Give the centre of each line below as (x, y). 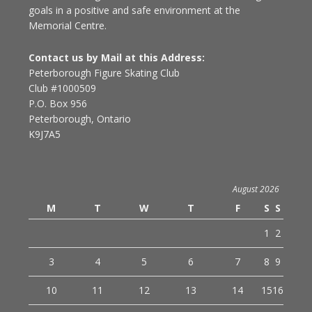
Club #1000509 (62, 88)
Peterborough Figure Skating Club (104, 72)
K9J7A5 (44, 134)
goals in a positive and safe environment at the (134, 10)
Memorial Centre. (67, 25)
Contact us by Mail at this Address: (116, 57)
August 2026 (256, 189)
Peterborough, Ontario (79, 118)
